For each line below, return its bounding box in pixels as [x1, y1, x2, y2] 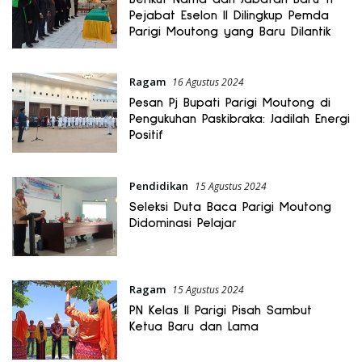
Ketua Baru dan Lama [128, 320, 259, 333]
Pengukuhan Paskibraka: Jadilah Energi [128, 112, 350, 126]
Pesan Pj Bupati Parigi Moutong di [128, 96, 330, 110]
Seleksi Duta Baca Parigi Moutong [128, 200, 331, 213]
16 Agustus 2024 [171, 75, 244, 90]
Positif [128, 128, 163, 142]
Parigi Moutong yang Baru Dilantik [128, 24, 331, 38]
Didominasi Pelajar [128, 216, 237, 229]
